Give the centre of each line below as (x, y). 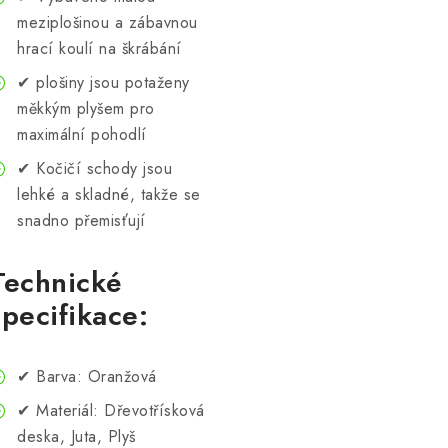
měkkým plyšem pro (86, 108)
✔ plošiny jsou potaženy (103, 82)
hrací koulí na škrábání (99, 48)
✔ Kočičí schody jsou (94, 168)
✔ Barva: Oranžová (87, 376)
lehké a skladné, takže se (109, 194)
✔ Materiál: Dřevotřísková (111, 410)
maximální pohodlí (82, 134)
